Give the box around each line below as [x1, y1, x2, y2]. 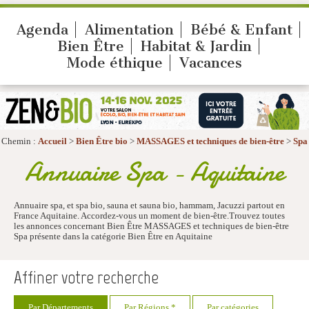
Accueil [38, 137, 67, 147]
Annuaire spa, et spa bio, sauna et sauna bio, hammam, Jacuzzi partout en [14, 201, 285, 211]
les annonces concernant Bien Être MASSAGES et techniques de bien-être [14, 221, 289, 232]
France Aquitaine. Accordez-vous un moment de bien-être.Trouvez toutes [14, 211, 285, 221]
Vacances [179, 54, 242, 71]
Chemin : [1, 137, 38, 147]
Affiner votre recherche [14, 267, 159, 289]
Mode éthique [67, 54, 163, 71]
